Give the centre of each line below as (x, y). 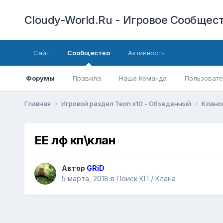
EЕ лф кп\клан (75, 140)
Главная (38, 103)
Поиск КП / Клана (146, 179)
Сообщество (88, 53)
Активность (146, 53)
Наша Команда (143, 78)
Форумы (40, 78)
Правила (87, 78)
